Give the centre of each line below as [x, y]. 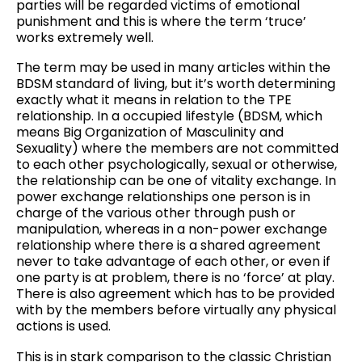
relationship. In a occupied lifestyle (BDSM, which [169, 116]
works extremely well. [85, 37]
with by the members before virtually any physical [176, 310]
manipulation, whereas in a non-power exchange [172, 229]
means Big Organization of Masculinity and [150, 133]
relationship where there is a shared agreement [168, 246]
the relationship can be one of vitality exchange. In [176, 181]
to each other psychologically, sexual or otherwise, [177, 165]
